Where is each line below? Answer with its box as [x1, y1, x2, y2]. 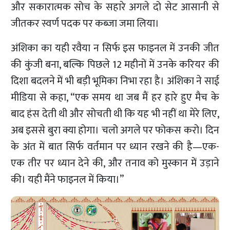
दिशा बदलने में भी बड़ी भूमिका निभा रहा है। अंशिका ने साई [11, 72, 219, 90]
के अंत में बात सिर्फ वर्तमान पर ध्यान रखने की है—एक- [11, 138, 219, 156]
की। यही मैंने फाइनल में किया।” [11, 171, 124, 189]
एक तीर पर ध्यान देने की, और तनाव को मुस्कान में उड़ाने [11, 155, 219, 172]
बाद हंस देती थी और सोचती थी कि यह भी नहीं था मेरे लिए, [11, 105, 219, 123]
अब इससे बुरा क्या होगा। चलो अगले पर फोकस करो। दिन [11, 122, 219, 140]
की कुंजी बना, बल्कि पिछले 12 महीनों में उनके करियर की [11, 56, 219, 74]
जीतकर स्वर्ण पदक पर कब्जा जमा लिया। [11, 15, 160, 33]
